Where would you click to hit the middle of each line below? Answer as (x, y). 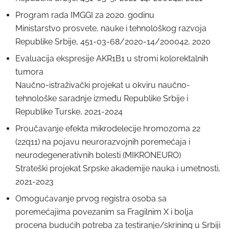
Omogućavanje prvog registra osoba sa (91, 199)
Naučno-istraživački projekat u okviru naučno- (103, 85)
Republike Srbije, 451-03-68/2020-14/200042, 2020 (113, 42)
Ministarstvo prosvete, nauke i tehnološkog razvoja (111, 28)
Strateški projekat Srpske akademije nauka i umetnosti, (118, 168)
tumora (29, 72)
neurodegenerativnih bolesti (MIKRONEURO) (98, 155)
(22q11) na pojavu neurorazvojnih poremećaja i (103, 142)
